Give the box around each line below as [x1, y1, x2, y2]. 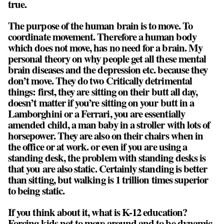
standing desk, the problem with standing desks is [8, 150, 206, 165]
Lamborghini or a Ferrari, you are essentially [8, 106, 185, 121]
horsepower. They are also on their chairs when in [8, 128, 203, 143]
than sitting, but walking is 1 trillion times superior [8, 172, 208, 187]
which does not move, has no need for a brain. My [8, 40, 203, 55]
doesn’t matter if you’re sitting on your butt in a [8, 95, 194, 110]
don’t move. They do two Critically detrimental [8, 73, 192, 88]
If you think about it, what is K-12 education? [8, 204, 187, 219]
